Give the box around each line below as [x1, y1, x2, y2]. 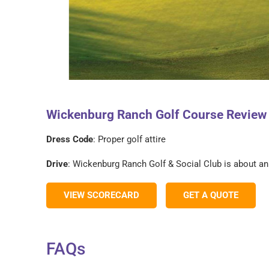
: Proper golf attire [93, 133, 166, 145]
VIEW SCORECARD [64, 189, 140, 201]
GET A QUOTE [183, 189, 239, 201]
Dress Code [46, 133, 94, 145]
